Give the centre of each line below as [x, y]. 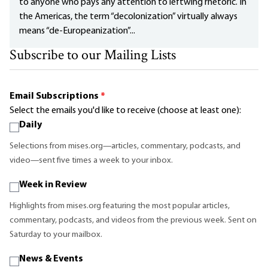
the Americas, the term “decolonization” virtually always [128, 17]
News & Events [51, 259]
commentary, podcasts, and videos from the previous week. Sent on [133, 221]
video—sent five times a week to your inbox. [91, 161]
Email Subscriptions [55, 97]
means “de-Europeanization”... [77, 31]
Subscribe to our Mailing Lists [93, 56]
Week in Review [53, 185]
